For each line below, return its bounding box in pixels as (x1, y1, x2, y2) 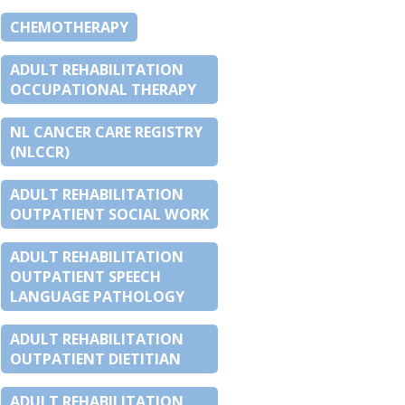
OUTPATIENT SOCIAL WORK (10, 204, 209, 225)
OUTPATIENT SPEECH (10, 267, 161, 287)
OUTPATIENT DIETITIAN (10, 349, 181, 370)
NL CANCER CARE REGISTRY (10, 122, 202, 143)
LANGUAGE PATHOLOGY (10, 287, 184, 307)
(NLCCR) (10, 142, 70, 163)
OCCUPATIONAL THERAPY (10, 80, 196, 100)
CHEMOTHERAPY (10, 17, 128, 38)
